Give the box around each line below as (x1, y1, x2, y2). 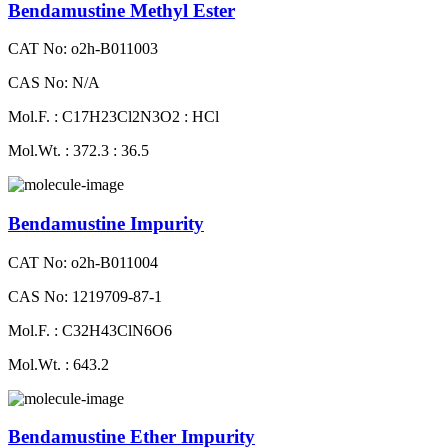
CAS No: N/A (8, 74, 100, 92)
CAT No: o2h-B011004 (8, 253, 158, 271)
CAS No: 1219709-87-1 (8, 287, 162, 305)
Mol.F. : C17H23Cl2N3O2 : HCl (8, 108, 219, 126)
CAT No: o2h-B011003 (8, 40, 158, 58)
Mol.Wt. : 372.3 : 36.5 (8, 142, 149, 160)
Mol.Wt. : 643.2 (8, 355, 109, 373)
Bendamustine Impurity (8, 212, 204, 234)
